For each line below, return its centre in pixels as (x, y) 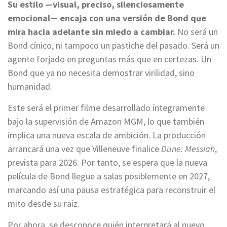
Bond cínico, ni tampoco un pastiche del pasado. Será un (113, 45)
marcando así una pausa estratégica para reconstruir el (111, 190)
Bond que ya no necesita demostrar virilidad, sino (101, 72)
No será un (197, 31)
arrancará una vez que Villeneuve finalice (84, 148)
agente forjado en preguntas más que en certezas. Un (109, 59)
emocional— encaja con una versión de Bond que (107, 18)
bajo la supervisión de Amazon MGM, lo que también (106, 121)
